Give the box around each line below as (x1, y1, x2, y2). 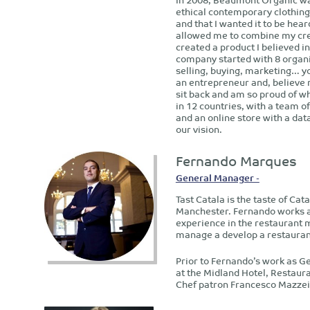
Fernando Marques (175, 149, 297, 172)
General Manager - (175, 170, 259, 186)
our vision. (175, 121, 222, 138)
